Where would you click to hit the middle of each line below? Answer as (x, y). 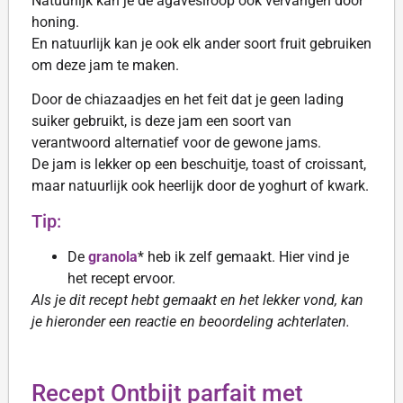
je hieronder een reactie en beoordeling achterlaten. (191, 321)
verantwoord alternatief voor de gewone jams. (176, 143)
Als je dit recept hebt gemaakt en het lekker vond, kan (197, 300)
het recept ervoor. (121, 278)
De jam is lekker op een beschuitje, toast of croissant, (199, 165)
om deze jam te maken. (105, 65)
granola (113, 256)
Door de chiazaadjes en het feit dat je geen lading (188, 100)
